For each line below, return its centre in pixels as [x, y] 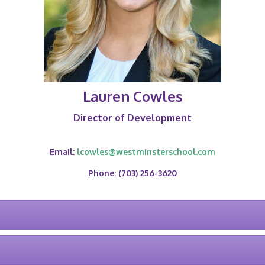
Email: [63, 151]
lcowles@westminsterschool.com [146, 151]
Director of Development [132, 117]
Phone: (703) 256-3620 [132, 173]
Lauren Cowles [132, 96]
